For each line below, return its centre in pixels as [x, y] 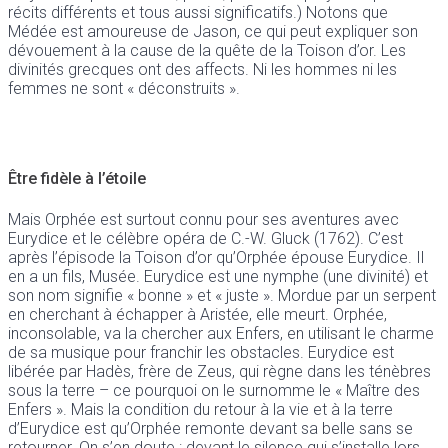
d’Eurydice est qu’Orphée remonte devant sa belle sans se [210, 428]
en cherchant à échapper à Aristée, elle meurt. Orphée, [197, 314]
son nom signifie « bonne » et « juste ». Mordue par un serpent [222, 295]
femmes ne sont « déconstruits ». [124, 89]
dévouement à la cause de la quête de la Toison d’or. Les [207, 51]
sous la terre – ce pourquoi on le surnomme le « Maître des [214, 390]
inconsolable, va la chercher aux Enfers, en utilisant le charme [221, 333]
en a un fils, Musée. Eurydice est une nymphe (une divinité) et [218, 276]
